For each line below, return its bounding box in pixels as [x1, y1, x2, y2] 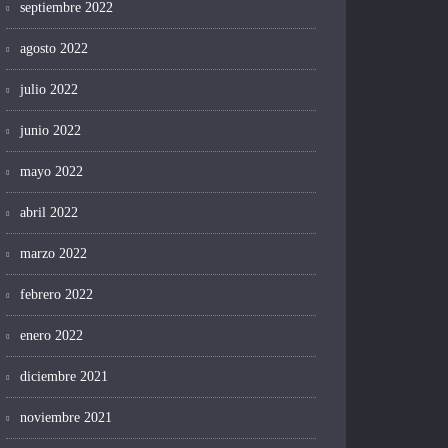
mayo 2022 [20, 164, 83, 180]
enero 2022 [20, 328, 83, 344]
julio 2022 [20, 82, 78, 98]
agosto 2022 [20, 41, 88, 57]
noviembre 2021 [20, 410, 112, 426]
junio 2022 [20, 123, 81, 139]
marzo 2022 [20, 246, 87, 262]
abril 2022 [20, 205, 78, 221]
